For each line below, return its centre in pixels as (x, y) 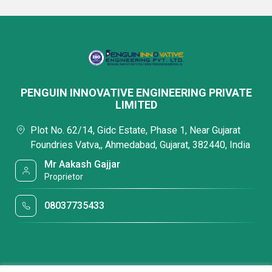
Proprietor (64, 177)
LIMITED (136, 105)
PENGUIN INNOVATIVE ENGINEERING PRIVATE (136, 93)
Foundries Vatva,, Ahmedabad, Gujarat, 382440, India (140, 145)
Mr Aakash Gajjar (83, 164)
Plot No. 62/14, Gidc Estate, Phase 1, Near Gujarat (135, 130)
